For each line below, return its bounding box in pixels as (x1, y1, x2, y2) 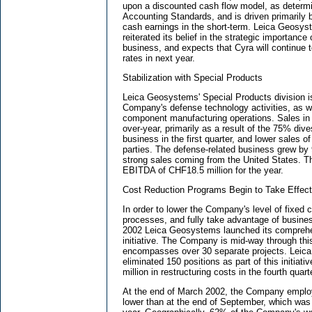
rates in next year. (123, 53, 195, 64)
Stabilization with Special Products (123, 72, 263, 84)
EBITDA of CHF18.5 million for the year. (123, 165, 283, 176)
